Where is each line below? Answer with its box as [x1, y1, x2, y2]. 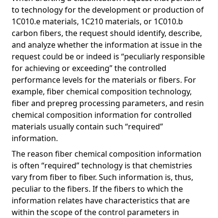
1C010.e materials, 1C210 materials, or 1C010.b [12, 16, 183, 27]
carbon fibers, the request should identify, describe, [12, 28, 202, 38]
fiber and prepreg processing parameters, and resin [12, 98, 204, 109]
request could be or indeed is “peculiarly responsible [12, 51, 205, 62]
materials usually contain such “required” [12, 121, 163, 132]
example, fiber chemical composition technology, [12, 86, 192, 97]
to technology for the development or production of [12, 4, 204, 15]
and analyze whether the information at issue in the [12, 39, 202, 50]
